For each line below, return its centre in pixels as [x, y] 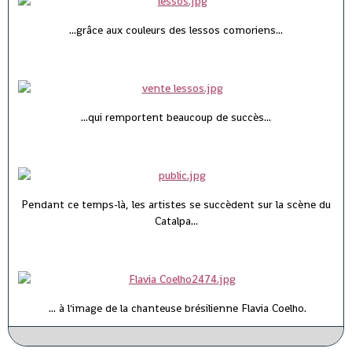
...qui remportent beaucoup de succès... [176, 117]
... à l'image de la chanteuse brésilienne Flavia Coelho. [176, 308]
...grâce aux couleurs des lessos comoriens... [176, 30]
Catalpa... [176, 221]
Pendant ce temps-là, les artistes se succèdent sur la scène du [176, 205]
